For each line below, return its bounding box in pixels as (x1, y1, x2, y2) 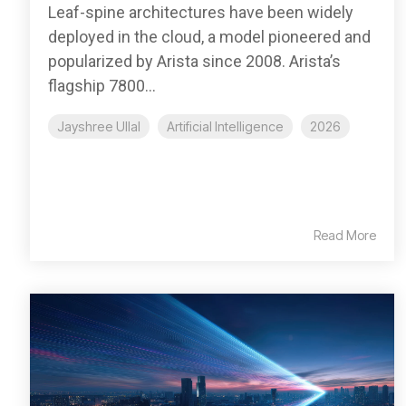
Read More (314, 227, 376, 244)
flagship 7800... (48, 76, 156, 96)
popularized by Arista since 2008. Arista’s (48, 52, 341, 72)
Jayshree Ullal (57, 119, 140, 135)
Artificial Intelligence (167, 119, 284, 135)
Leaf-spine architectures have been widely (48, 3, 353, 23)
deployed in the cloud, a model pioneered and (48, 27, 371, 47)
